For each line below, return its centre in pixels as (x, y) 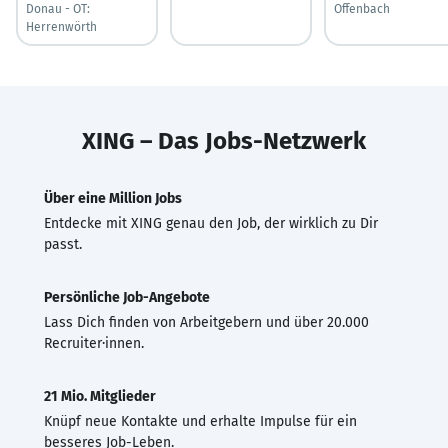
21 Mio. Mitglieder (100, 396)
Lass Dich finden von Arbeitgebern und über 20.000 (206, 322)
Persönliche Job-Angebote (127, 297)
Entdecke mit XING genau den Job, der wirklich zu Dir (211, 223)
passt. (63, 244)
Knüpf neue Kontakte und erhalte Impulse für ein (200, 421)
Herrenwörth (61, 26)
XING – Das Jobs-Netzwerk (224, 140)
